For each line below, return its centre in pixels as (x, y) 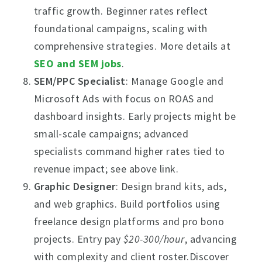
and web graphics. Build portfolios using (127, 204)
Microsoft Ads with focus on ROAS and (124, 99)
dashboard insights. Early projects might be (135, 116)
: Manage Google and (175, 81)
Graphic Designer (75, 186)
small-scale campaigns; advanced (111, 134)
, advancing (211, 239)
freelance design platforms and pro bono (129, 221)
